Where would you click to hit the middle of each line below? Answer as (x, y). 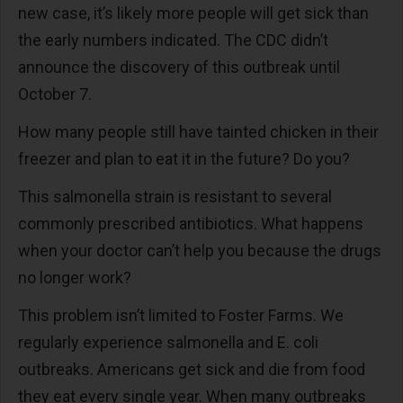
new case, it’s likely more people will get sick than (193, 13)
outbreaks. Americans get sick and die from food (192, 369)
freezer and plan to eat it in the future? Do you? (186, 159)
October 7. (57, 94)
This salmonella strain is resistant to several (175, 197)
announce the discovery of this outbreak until (179, 67)
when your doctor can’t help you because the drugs (200, 251)
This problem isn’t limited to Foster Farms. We (181, 315)
